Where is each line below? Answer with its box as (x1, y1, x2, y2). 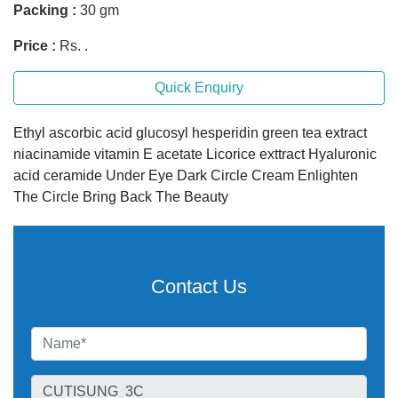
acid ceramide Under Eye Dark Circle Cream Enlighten (13, 167, 358, 183)
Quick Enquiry (155, 79, 243, 95)
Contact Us (151, 275, 247, 298)
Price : (13, 37, 56, 53)
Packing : (13, 2, 76, 18)
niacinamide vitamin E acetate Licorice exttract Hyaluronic (13, 146, 377, 162)
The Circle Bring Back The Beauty (13, 188, 228, 204)
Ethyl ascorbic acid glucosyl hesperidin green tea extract (13, 124, 367, 140)
